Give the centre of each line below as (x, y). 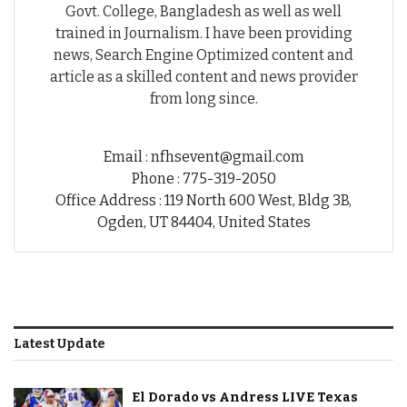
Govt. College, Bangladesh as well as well (203, 11)
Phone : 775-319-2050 (203, 178)
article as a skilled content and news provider (203, 76)
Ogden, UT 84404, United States (203, 222)
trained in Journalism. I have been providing (203, 33)
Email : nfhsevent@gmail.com (203, 156)
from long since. (203, 98)
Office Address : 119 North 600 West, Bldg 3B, (203, 200)
